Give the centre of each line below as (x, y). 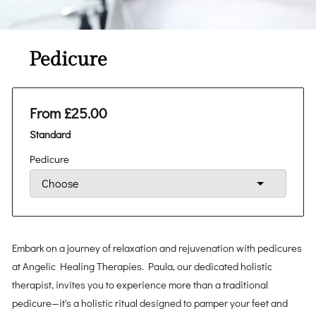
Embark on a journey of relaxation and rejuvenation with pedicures (157, 248)
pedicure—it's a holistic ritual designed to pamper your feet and (150, 303)
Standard (50, 134)
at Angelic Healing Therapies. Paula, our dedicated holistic (142, 266)
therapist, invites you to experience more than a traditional (140, 284)
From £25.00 (69, 113)
